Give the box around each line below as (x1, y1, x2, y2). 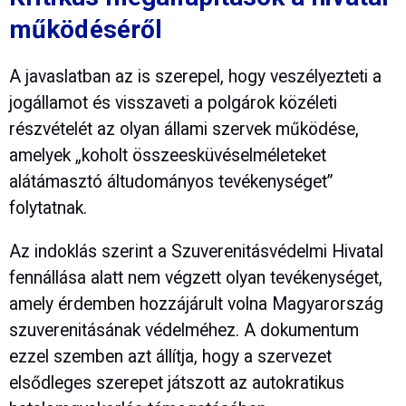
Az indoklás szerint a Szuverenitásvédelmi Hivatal (9, 241, 383, 263)
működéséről (9, 14, 163, 44)
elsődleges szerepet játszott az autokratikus (9, 372, 344, 394)
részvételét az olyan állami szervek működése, (9, 119, 359, 140)
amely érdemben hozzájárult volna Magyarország (9, 294, 383, 315)
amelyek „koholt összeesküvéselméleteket (9, 145, 326, 167)
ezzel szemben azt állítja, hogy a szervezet (9, 346, 332, 368)
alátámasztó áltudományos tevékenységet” (9, 171, 333, 193)
